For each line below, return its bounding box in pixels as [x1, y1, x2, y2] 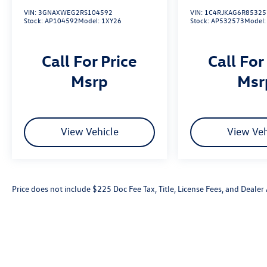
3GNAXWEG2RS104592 [38, 7, 113, 17]
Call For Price [42, 50, 138, 71]
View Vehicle [60, 125, 119, 138]
